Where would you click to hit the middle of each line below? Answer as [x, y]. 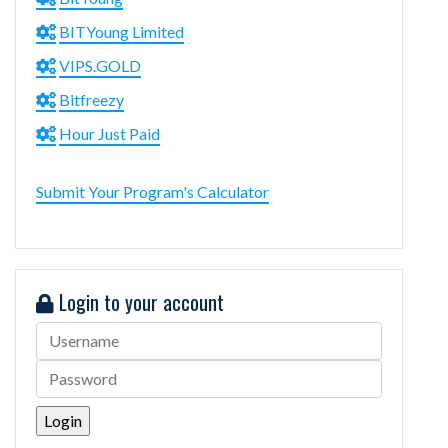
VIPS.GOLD [100, 65]
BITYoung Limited [121, 31]
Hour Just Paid [109, 133]
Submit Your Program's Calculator [152, 191]
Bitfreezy [91, 99]
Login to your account [139, 301]
